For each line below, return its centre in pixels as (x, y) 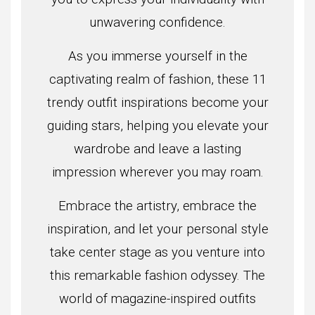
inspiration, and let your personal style (157, 229)
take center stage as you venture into (157, 252)
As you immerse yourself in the (157, 56)
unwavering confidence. (157, 22)
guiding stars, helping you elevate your (157, 126)
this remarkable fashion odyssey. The (157, 275)
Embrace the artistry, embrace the (157, 206)
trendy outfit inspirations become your (157, 102)
